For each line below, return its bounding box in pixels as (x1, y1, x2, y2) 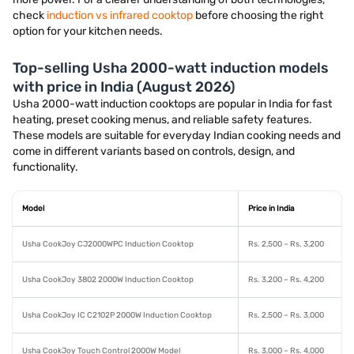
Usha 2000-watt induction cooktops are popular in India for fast (13, 97, 332, 111)
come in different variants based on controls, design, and (13, 145, 295, 158)
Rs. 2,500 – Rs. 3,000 (248, 311, 324, 320)
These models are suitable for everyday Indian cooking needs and (13, 129, 341, 142)
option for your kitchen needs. (13, 24, 163, 38)
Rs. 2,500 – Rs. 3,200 (248, 239, 324, 249)
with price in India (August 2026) (13, 78, 235, 96)
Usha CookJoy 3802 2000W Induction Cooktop (22, 275, 194, 284)
